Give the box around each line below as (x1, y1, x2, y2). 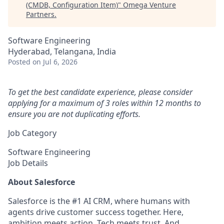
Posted (8, 57, 30, 66)
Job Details (8, 157, 48, 168)
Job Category (8, 127, 56, 138)
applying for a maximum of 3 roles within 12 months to (8, 97, 201, 108)
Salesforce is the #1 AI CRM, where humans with (8, 195, 190, 206)
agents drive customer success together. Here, (8, 206, 183, 217)
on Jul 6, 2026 (32, 57, 77, 66)
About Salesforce (8, 176, 75, 187)
